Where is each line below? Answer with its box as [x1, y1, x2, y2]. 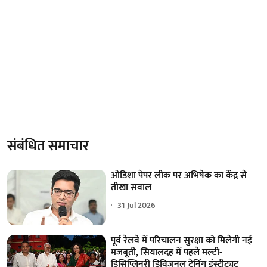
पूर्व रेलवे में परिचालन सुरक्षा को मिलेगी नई [111, 232, 253, 249]
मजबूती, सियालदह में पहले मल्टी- [111, 244, 222, 261]
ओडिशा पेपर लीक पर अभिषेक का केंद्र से [111, 167, 247, 184]
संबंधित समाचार [7, 133, 89, 158]
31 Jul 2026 [117, 198, 156, 213]
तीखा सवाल [111, 179, 152, 195]
